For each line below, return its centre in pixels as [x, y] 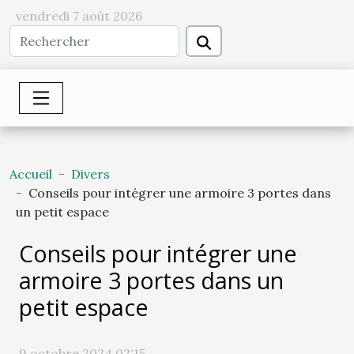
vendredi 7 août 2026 [79, 16]
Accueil [31, 174]
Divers [90, 174]
